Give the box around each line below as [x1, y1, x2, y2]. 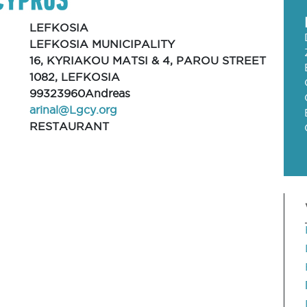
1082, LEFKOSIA [29, 71, 121, 83]
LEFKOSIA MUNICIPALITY [29, 38, 175, 50]
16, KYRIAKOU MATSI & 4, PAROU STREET [29, 54, 267, 66]
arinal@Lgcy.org [29, 103, 118, 116]
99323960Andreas [29, 87, 131, 99]
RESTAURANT [29, 120, 110, 132]
